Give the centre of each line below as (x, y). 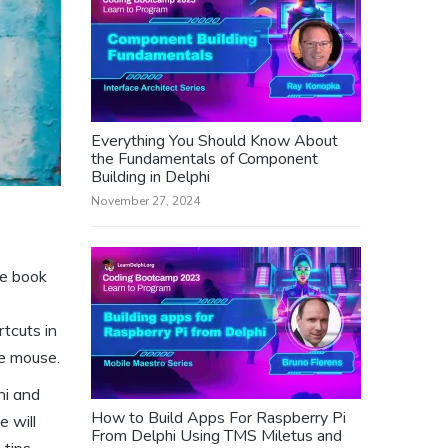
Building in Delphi (150, 177)
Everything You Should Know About (214, 141)
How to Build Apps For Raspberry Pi (218, 418)
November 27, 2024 (145, 201)
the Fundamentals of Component (204, 159)
